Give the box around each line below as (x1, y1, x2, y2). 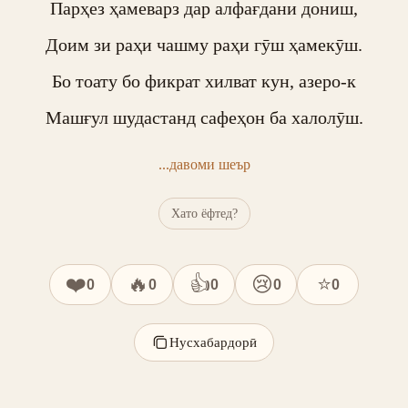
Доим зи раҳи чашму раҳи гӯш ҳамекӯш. (46, 35, 362, 55)
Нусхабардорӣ (169, 334, 257, 350)
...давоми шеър (158, 157, 250, 172)
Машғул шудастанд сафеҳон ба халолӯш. (45, 107, 363, 127)
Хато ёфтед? (170, 206, 238, 220)
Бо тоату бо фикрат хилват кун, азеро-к (52, 71, 356, 91)
